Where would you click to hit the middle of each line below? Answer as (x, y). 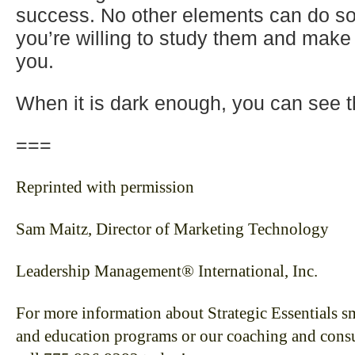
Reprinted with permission (105, 187)
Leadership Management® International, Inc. (167, 271)
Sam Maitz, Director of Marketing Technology (172, 229)
